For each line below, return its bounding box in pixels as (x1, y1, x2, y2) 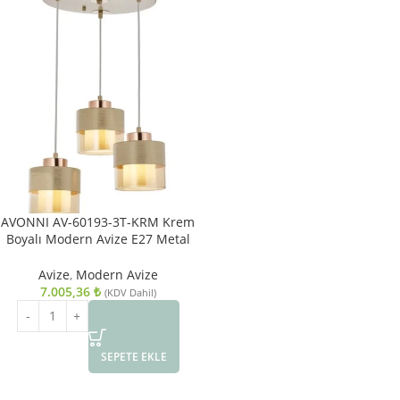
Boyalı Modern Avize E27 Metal (5, 229, 190, 247)
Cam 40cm (66, 246, 129, 264)
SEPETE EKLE (100, 348, 167, 364)
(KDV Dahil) (104, 285, 156, 299)
